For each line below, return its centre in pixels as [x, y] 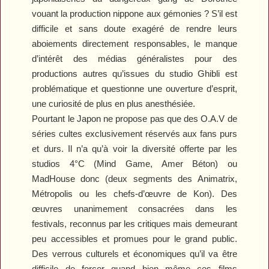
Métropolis [53, 193]
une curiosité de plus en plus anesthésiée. [114, 103]
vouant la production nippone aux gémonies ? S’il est [134, 13]
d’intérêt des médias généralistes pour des [134, 58]
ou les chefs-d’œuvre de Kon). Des [155, 193]
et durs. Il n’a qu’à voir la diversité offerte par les [134, 148]
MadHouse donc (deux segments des [115, 178]
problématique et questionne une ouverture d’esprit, [134, 88]
